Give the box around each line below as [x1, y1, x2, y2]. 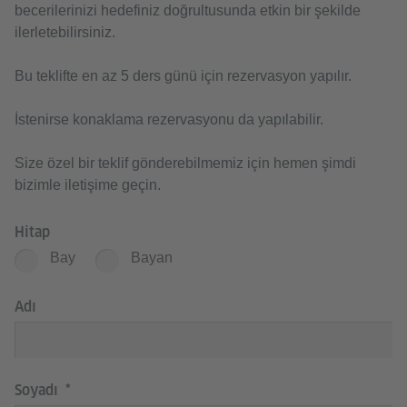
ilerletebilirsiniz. [15, 25, 115, 40]
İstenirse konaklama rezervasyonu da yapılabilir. [15, 112, 323, 127]
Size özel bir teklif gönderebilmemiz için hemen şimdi [15, 155, 356, 171]
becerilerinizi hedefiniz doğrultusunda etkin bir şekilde [15, 3, 361, 18]
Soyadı [15, 382, 62, 399]
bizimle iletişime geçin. [15, 177, 161, 193]
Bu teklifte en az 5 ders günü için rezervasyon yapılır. [15, 68, 352, 84]
